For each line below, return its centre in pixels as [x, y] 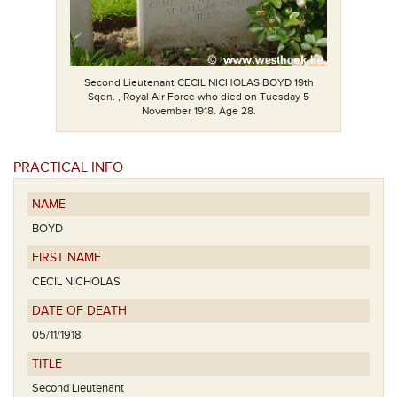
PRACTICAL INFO [68, 168]
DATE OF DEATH [79, 311]
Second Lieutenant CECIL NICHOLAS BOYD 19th [198, 82]
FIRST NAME [66, 258]
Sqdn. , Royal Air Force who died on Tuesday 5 [198, 96]
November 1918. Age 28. [198, 110]
